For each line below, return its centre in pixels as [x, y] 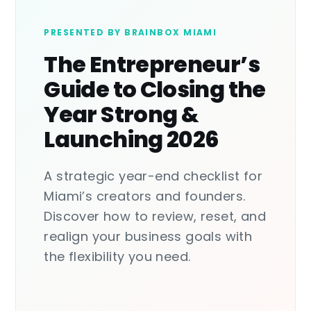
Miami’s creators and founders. [145, 196]
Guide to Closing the [155, 89]
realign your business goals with [148, 236]
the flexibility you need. [117, 256]
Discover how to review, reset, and [155, 216]
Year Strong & [121, 114]
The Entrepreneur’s [152, 64]
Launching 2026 [132, 139]
